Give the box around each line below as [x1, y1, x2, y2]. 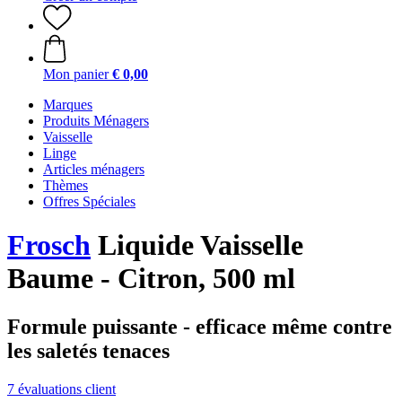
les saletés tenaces [7, 338, 170, 363]
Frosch [7, 229, 91, 262]
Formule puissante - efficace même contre [7, 314, 392, 338]
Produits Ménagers [43, 113, 149, 128]
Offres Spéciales [43, 194, 135, 209]
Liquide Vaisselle [91, 229, 303, 262]
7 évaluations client [7, 380, 116, 397]
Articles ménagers [43, 162, 144, 177]
